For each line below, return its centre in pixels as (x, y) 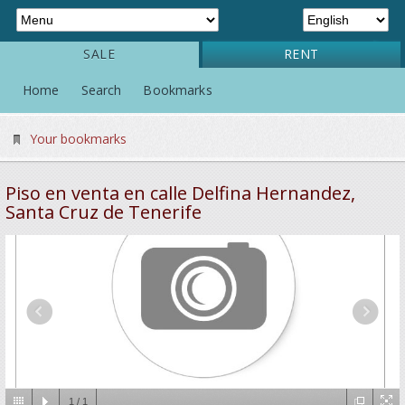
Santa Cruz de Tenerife (104, 212)
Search (101, 90)
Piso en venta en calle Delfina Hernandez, (180, 193)
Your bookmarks (78, 139)
